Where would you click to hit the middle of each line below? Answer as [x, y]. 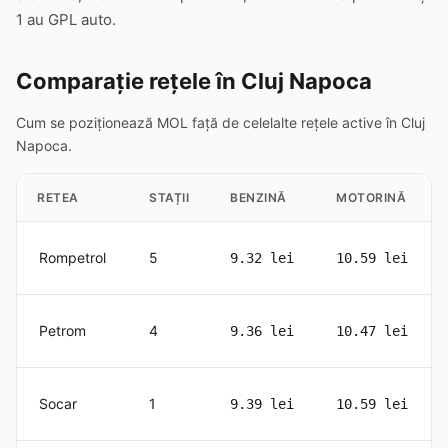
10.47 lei [372, 331]
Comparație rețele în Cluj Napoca [194, 81]
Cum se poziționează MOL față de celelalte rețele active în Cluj [220, 122]
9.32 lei [262, 258]
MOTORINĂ [371, 197]
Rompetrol [72, 257]
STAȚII [169, 197]
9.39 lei [262, 404]
